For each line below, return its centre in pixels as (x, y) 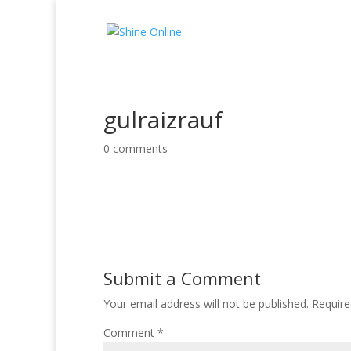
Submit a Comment (182, 278)
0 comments (136, 148)
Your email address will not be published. (206, 304)
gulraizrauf (163, 119)
